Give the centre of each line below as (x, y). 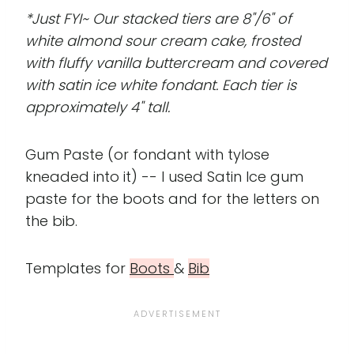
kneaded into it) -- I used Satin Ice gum (164, 176)
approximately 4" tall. (98, 107)
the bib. (51, 220)
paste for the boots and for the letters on (172, 198)
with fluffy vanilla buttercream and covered (176, 62)
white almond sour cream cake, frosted (163, 40)
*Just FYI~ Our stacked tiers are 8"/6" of (158, 18)
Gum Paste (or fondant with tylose (147, 154)
